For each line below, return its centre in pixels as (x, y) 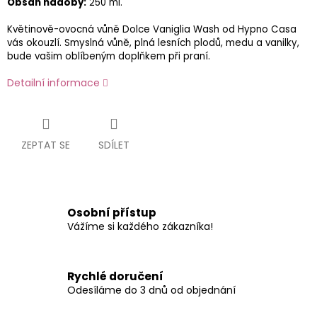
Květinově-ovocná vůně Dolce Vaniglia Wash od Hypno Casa (152, 30)
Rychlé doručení (115, 276)
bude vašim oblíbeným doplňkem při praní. (109, 57)
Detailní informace (53, 83)
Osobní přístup (112, 212)
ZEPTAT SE (46, 145)
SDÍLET (114, 145)
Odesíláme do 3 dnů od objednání (151, 290)
